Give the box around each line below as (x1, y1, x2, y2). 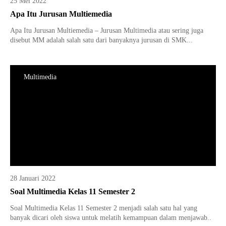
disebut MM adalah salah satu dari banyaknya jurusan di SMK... (10, 36, 193, 44)
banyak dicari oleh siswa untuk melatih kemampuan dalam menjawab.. (10, 214, 211, 221)
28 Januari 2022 (10, 175, 55, 182)
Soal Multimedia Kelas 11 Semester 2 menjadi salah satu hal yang (10, 204, 197, 212)
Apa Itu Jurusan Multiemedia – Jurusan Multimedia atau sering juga (10, 27, 203, 34)
